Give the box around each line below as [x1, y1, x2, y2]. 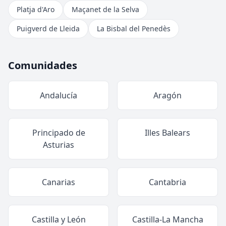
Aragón [153, 90, 182, 101]
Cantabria [149, 177, 186, 188]
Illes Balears [145, 127, 190, 138]
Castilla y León [31, 214, 86, 225]
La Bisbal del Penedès [97, 24, 171, 33]
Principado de [32, 127, 85, 138]
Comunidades [8, 59, 77, 72]
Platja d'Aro [17, 5, 54, 14]
